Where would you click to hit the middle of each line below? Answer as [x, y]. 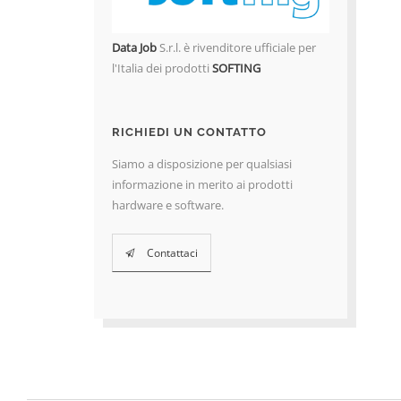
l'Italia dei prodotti [162, 68]
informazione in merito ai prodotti [202, 184]
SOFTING [236, 68]
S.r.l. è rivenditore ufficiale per [236, 47]
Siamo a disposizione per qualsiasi [201, 163]
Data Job [134, 47]
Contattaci [172, 252]
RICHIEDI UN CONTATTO [189, 132]
